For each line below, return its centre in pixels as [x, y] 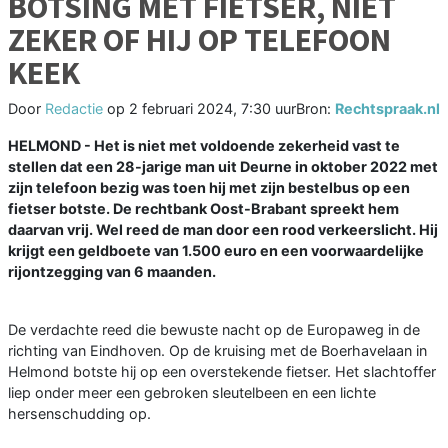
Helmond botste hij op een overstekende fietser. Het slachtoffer [222, 372]
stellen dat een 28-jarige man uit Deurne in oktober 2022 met [223, 167]
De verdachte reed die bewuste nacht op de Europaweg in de [214, 330]
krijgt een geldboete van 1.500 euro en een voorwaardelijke [216, 251]
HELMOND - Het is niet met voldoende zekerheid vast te [204, 146]
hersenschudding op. [79, 414]
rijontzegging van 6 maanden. [112, 272]
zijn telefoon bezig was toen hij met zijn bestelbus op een [209, 188]
